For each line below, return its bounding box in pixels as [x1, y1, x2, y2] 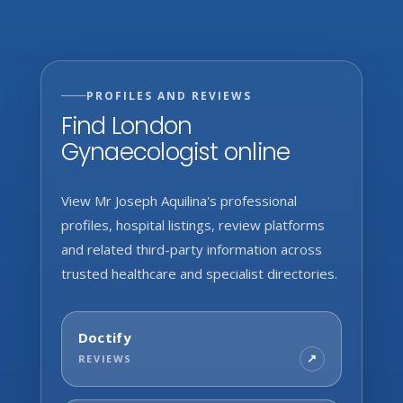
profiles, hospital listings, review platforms [60, 215, 325, 234]
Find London [60, 109, 193, 142]
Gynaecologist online [60, 135, 291, 168]
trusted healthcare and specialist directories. [60, 264, 337, 282]
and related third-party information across [60, 239, 322, 258]
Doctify [77, 327, 131, 346]
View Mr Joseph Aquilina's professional [60, 191, 297, 210]
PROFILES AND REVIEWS [85, 87, 252, 103]
